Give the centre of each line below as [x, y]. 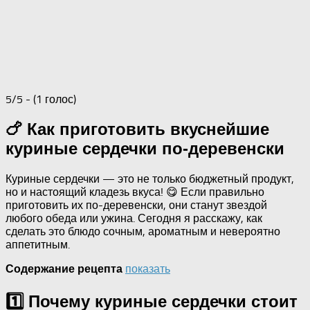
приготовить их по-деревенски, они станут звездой [136, 205]
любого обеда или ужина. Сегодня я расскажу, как [134, 218]
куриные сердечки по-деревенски [145, 148]
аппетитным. [38, 244]
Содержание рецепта [64, 268]
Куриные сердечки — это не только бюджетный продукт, [150, 179]
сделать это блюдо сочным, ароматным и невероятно [143, 231]
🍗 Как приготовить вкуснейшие [137, 129]
